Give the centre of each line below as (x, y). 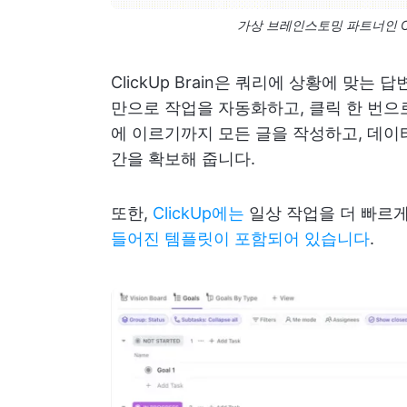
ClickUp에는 (199, 213)
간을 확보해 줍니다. (183, 159)
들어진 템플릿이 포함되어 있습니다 (240, 239)
